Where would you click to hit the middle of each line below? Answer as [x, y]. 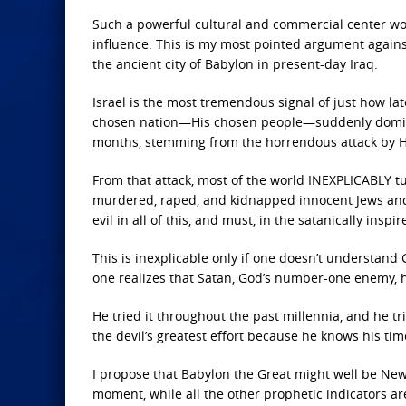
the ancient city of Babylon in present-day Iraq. [235, 64]
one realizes [129, 278]
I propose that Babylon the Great [192, 374]
